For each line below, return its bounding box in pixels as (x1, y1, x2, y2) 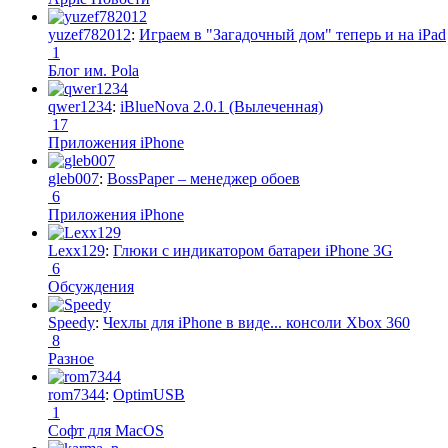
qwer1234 (48, 97, 112, 115)
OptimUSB (113, 385, 185, 403)
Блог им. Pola (48, 61, 139, 79)
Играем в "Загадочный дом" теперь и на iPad (139, 25, 446, 43)
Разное (48, 349, 94, 367)
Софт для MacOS (48, 421, 164, 439)
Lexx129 (48, 241, 105, 259)
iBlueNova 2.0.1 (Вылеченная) (120, 97, 323, 115)
